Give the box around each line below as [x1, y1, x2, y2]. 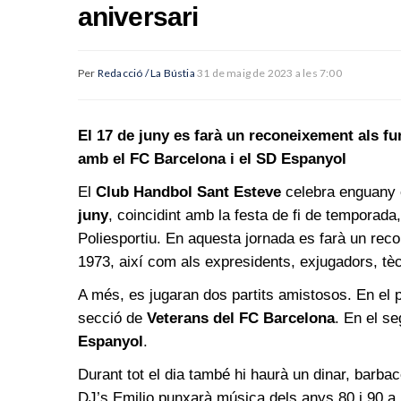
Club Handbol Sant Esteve [96, 183, 281, 200]
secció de [78, 309, 147, 327]
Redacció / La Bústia [97, 65, 195, 80]
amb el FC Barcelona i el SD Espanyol [78, 149, 346, 167]
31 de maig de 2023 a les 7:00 [197, 65, 342, 80]
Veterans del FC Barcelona [147, 309, 335, 327]
